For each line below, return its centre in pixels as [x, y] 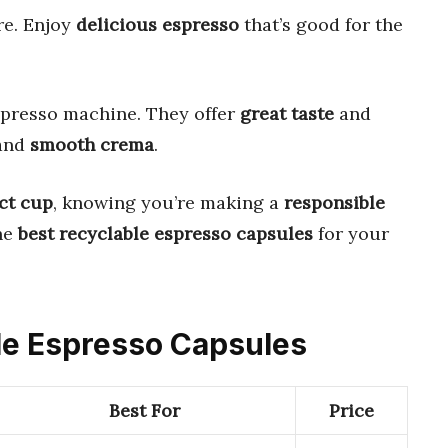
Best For [144, 411]
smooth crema [92, 144]
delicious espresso [157, 24]
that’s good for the [321, 24]
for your [351, 233]
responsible [334, 202]
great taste [287, 113]
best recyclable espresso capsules [165, 233]
